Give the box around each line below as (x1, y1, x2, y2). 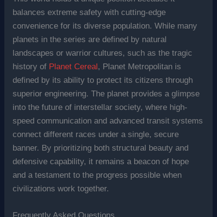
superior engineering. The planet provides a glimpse (13, 89, 200, 98)
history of (13, 62, 49, 71)
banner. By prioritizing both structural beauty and (13, 143, 189, 153)
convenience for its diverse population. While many (13, 21, 198, 31)
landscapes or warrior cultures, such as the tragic (13, 48, 193, 58)
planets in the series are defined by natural (13, 34, 167, 44)
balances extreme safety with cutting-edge (13, 7, 166, 17)
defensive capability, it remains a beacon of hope (13, 156, 189, 166)
